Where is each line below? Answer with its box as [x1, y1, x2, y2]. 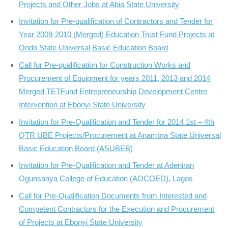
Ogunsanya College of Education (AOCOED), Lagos [19, 174, 193, 183]
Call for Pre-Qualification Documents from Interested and [19, 191, 207, 200]
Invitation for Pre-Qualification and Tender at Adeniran [19, 161, 194, 170]
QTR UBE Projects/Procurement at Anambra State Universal [19, 130, 221, 139]
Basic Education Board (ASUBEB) [19, 144, 133, 153]
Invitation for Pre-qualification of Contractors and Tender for [19, 17, 213, 26]
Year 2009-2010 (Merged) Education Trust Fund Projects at [19, 30, 215, 39]
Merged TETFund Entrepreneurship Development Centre [19, 87, 208, 96]
